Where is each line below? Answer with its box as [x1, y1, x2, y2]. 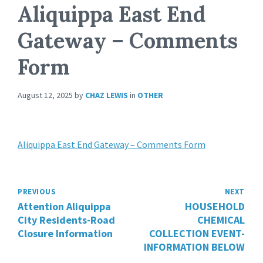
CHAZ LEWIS [85, 90, 128, 100]
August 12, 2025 [18, 90, 73, 100]
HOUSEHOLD [185, 200, 245, 213]
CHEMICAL [197, 213, 245, 227]
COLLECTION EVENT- [149, 227, 245, 240]
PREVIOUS [18, 187, 56, 197]
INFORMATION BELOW [144, 240, 245, 254]
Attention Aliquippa [18, 200, 111, 213]
